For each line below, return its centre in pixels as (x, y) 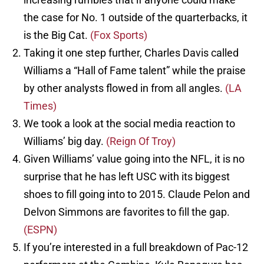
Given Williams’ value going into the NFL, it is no (134, 159)
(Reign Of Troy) (141, 141)
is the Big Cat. (57, 35)
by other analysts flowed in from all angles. (124, 88)
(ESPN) (40, 230)
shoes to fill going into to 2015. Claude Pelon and (137, 194)
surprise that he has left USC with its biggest (127, 177)
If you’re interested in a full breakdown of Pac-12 (136, 247)
